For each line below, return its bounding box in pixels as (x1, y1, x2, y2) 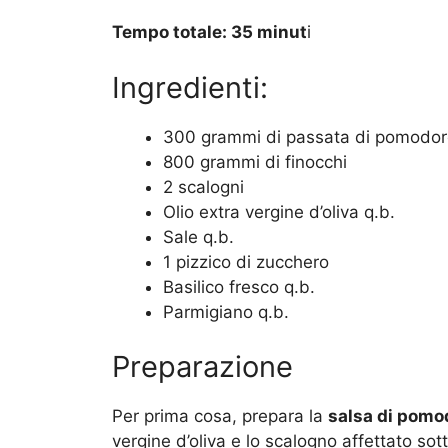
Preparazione (112, 349, 293, 385)
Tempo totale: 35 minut (112, 22, 307, 43)
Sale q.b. (163, 226, 234, 247)
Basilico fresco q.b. (163, 276, 315, 297)
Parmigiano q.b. (163, 301, 289, 322)
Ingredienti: (112, 69, 268, 105)
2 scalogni (163, 176, 244, 197)
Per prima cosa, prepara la (112, 406, 328, 427)
